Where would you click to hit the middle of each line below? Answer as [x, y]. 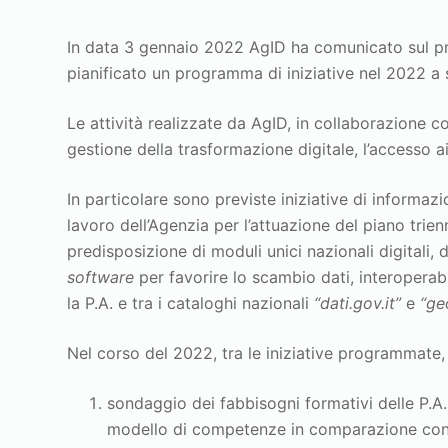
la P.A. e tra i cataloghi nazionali [191, 302]
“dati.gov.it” [358, 302]
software [103, 276]
